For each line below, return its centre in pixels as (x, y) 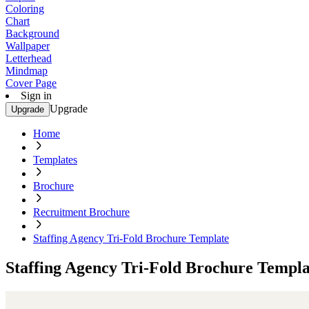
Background (32, 33)
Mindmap (27, 71)
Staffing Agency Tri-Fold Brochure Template (131, 238)
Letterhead (29, 58)
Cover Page (31, 83)
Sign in (36, 96)
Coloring (25, 9)
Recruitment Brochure (81, 212)
